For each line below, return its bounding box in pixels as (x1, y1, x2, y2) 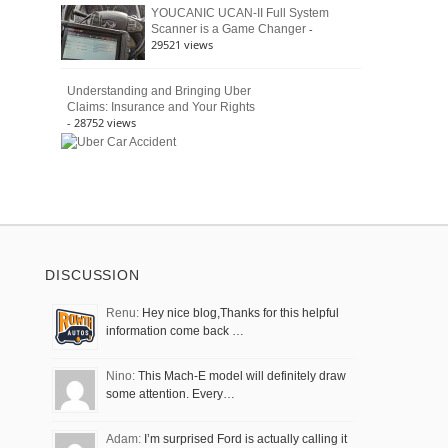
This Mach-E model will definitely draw (135, 368, 346, 383)
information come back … (106, 323, 244, 338)
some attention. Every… (106, 386, 235, 401)
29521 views (151, 36, 213, 52)
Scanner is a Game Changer (151, 21, 306, 36)
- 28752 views (67, 114, 136, 130)
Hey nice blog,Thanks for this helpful (139, 305, 339, 320)
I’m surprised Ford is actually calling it (141, 431, 347, 446)
